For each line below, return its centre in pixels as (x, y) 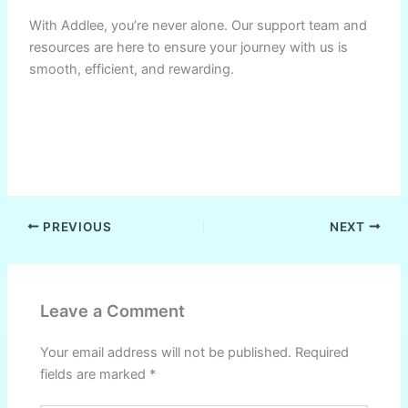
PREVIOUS (76, 226)
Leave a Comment (113, 311)
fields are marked (95, 374)
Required (322, 352)
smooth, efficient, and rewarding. (132, 69)
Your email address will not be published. (166, 352)
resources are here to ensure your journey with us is (189, 47)
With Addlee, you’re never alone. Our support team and (199, 25)
